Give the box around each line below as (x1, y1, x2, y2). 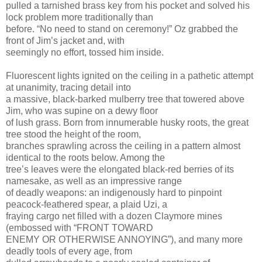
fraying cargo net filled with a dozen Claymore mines (6, 211, 222, 221)
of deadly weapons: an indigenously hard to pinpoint (6, 187, 222, 198)
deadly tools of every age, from (6, 246, 132, 256)
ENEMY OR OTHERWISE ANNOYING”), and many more (6, 234, 243, 244)
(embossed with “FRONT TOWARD (6, 222, 153, 233)
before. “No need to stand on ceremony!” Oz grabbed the (6, 23, 238, 34)
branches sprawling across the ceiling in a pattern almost (6, 140, 240, 151)
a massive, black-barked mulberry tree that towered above (6, 94, 244, 104)
